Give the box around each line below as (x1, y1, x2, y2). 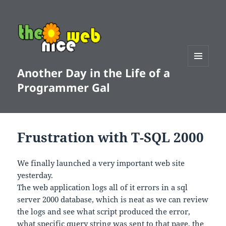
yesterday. (17, 170, 53, 181)
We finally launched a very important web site (17, 158, 185, 168)
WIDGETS (188, 83, 216, 92)
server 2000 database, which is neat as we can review (17, 194, 209, 205)
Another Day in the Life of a (17, 65, 171, 81)
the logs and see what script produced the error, (17, 206, 191, 217)
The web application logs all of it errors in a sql (17, 182, 188, 193)
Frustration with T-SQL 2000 (17, 128, 204, 147)
